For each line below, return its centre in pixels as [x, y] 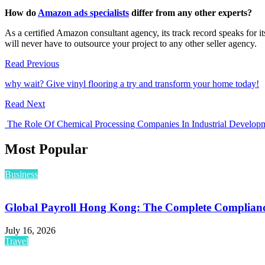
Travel [17, 241]
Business [21, 174]
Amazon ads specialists [83, 12]
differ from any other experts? [190, 12]
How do [21, 12]
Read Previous [32, 63]
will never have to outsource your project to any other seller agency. [132, 43]
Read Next [25, 104]
